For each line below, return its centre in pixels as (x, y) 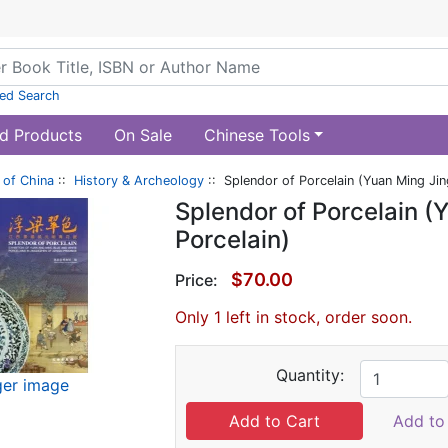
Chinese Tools (256, 135)
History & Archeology (139, 180)
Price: (197, 280)
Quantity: (310, 375)
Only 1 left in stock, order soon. (294, 317)
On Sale (142, 135)
